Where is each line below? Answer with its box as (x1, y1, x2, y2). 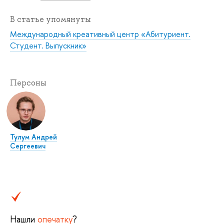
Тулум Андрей (10, 132, 57, 142)
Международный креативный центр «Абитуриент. (10, 28, 190, 40)
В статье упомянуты (10, 14, 91, 25)
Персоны (10, 77, 46, 88)
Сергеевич (10, 141, 45, 151)
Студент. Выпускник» (10, 40, 86, 51)
